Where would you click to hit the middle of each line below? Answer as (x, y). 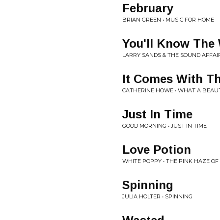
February (148, 8)
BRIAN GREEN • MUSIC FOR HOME (168, 20)
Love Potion (157, 150)
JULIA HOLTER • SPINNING (157, 196)
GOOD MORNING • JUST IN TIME (165, 126)
